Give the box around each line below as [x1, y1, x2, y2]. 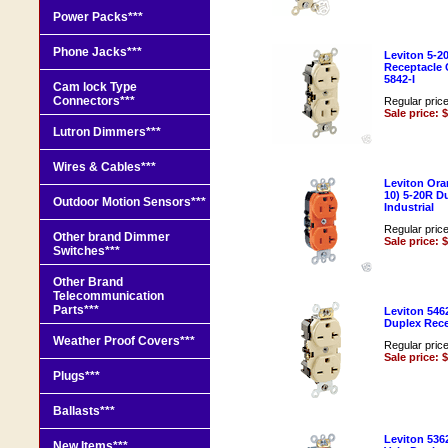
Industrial [384, 200, 434, 213]
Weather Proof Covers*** [53, 333, 195, 348]
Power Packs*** [53, 9, 143, 24]
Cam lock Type [53, 79, 137, 94]
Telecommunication [53, 288, 164, 303]
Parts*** [53, 302, 99, 317]
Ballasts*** [53, 403, 115, 418]
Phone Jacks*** [53, 44, 142, 59]
